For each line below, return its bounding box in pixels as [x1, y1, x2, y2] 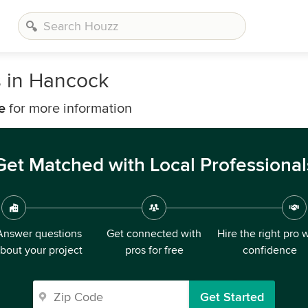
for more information [5, 100, 132, 117]
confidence [242, 243, 297, 257]
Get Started [200, 289, 264, 305]
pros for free [124, 243, 184, 257]
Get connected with [107, 227, 201, 241]
